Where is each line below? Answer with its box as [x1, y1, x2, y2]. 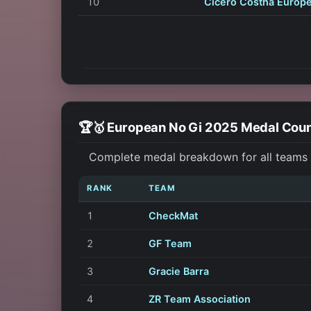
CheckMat [149, 209, 198, 221]
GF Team [149, 237, 192, 249]
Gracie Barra [149, 264, 209, 277]
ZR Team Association [149, 292, 251, 305]
